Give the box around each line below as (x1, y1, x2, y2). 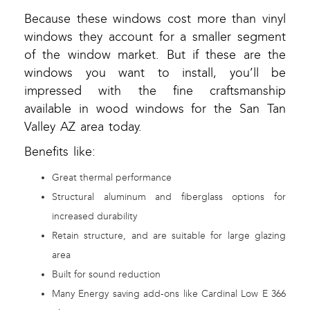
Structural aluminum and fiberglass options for (52, 191, 286, 203)
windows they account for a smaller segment (24, 30, 286, 45)
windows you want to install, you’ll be (24, 66, 286, 81)
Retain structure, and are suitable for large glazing (52, 230, 286, 242)
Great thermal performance (52, 172, 172, 184)
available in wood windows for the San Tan (24, 102, 286, 117)
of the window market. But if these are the (24, 48, 286, 63)
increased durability (52, 210, 137, 223)
